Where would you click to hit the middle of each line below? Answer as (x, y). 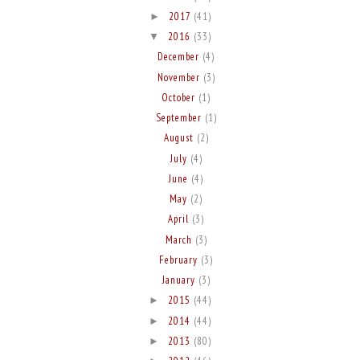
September (180, 118)
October (180, 97)
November (180, 77)
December (180, 57)
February (180, 260)
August (180, 138)
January (180, 280)
